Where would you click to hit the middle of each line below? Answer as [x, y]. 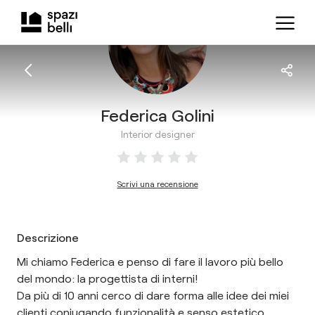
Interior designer [157, 134]
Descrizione [48, 237]
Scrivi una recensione [157, 184]
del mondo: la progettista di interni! [107, 278]
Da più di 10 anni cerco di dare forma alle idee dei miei [153, 295]
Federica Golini [157, 115]
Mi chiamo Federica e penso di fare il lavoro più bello [150, 261]
